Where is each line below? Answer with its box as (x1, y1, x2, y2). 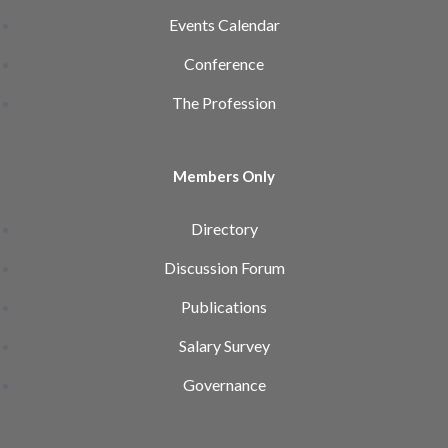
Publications (181, 296, 267, 316)
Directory (190, 218, 258, 238)
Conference (184, 53, 264, 73)
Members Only (173, 166, 275, 185)
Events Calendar (168, 14, 280, 34)
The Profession (172, 92, 276, 112)
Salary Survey (178, 335, 270, 355)
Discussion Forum (163, 257, 285, 277)
